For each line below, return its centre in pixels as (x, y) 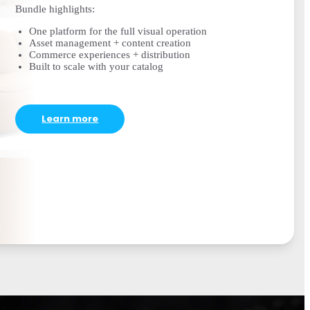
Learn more (70, 119)
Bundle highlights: (58, 9)
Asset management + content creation (110, 43)
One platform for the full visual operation (118, 31)
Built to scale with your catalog (97, 66)
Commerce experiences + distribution (110, 54)
